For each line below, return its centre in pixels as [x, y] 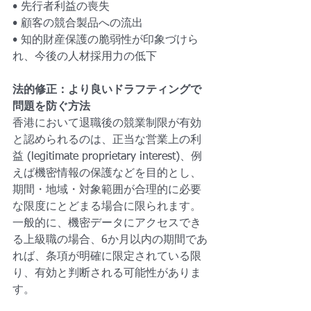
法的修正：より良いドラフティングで [107, 90]
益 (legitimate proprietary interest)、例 [107, 157]
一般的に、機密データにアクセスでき [107, 224]
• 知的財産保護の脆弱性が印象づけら [106, 40]
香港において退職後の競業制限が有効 [107, 124]
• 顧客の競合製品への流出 [78, 24]
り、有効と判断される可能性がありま [107, 274]
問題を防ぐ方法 [51, 107]
